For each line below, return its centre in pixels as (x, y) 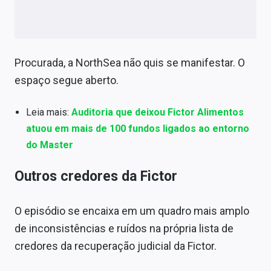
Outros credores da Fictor (96, 177)
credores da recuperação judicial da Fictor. (116, 246)
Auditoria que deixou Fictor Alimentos (158, 112)
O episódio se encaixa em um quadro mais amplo (132, 211)
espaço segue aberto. (67, 80)
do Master (50, 145)
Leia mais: (49, 112)
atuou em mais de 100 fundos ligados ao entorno (138, 128)
